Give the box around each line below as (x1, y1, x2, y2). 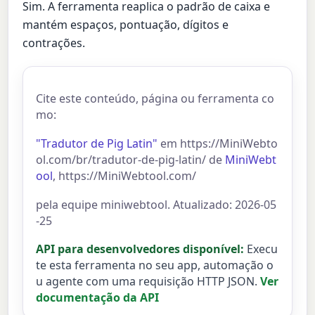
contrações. (22, 35, 86, 51)
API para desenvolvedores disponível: (36, 241, 245, 257)
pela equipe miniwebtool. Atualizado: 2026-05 (36, 196, 277, 212)
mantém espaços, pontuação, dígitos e (22, 17, 229, 33)
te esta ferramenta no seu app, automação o (36, 257, 274, 274)
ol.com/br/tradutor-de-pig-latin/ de (36, 151, 226, 167)
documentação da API (36, 290, 160, 306)
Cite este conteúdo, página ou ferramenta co (36, 91, 275, 107)
